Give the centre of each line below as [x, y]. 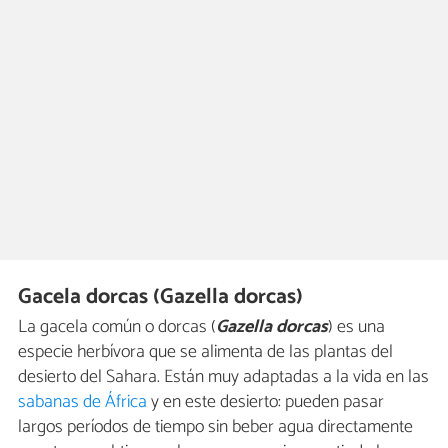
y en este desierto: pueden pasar [265, 402]
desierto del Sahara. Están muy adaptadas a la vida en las [223, 377]
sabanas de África [82, 402]
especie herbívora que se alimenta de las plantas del [205, 352]
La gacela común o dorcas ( [117, 327]
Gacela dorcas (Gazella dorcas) [161, 296]
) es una [356, 327]
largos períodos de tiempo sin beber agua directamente [215, 427]
